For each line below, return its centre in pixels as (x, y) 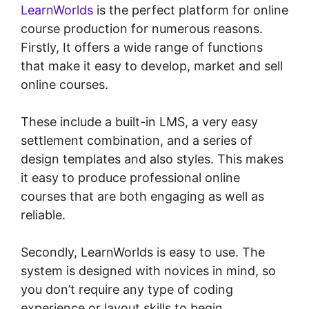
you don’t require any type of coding (127, 290)
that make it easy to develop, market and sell (152, 66)
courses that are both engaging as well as (142, 197)
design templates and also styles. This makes (152, 159)
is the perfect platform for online (191, 10)
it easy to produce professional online (130, 178)
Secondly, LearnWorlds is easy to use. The (143, 252)
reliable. (43, 215)
